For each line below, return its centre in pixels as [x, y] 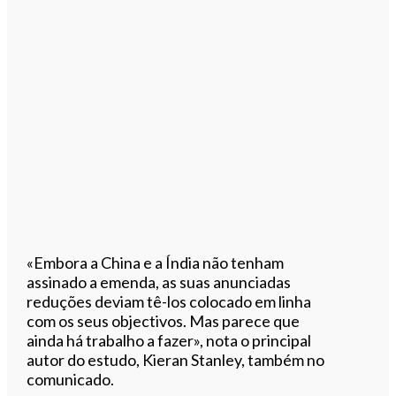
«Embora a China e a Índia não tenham [156, 262]
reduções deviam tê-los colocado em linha [169, 301]
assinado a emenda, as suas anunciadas [159, 282]
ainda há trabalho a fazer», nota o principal [169, 340]
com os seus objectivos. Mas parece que [164, 320]
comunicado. [71, 379]
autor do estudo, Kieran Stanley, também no [176, 359]
